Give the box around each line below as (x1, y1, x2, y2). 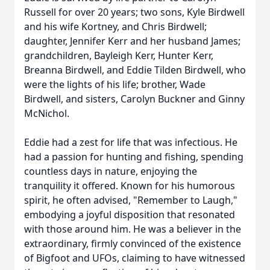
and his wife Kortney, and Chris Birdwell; (24, 20, 207, 33)
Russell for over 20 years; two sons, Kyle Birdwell (24, 5, 245, 19)
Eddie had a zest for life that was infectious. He (24, 136, 237, 149)
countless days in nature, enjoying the (24, 165, 197, 178)
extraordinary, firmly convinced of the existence (24, 237, 241, 250)
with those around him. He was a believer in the (24, 222, 241, 236)
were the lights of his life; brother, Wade (24, 78, 206, 91)
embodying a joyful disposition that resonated (24, 208, 235, 221)
